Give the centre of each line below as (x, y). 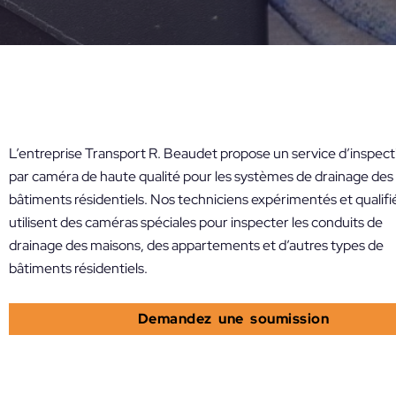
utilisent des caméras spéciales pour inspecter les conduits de (196, 223)
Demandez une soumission (233, 318)
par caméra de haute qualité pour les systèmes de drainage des (201, 177)
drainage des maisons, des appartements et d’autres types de (196, 246)
